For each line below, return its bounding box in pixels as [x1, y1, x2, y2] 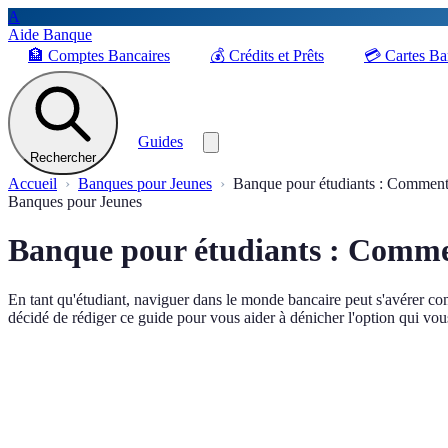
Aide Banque [8, 26, 92, 43]
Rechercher [30, 150, 96, 165]
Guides [138, 133, 183, 150]
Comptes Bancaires [48, 47, 170, 64]
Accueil [8, 175, 57, 192]
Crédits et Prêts [229, 47, 324, 64]
